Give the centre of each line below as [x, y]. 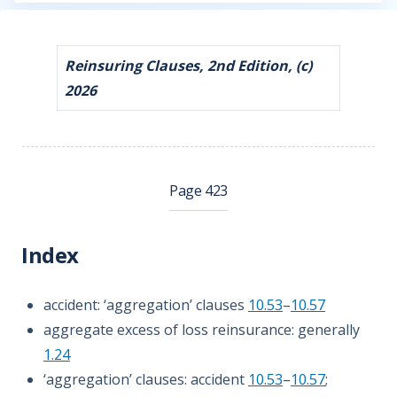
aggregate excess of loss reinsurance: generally [202, 330]
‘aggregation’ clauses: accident [146, 379]
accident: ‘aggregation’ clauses [146, 305]
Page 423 [198, 191]
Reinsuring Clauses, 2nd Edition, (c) [188, 66]
